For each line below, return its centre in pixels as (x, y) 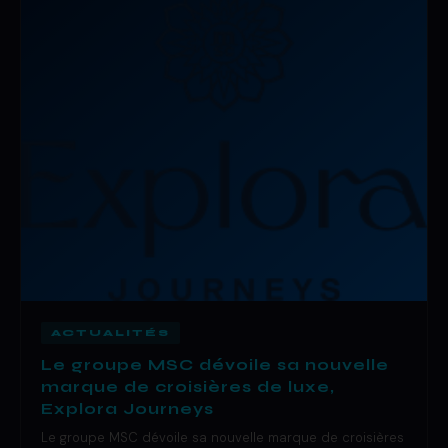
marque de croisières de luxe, (188, 387)
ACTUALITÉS (110, 333)
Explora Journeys (127, 409)
